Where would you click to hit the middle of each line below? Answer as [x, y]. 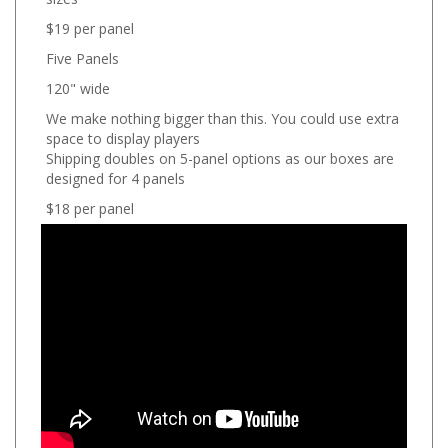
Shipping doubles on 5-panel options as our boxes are [220, 150]
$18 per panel [90, 200]
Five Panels [82, 50]
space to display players [123, 130]
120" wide [78, 80]
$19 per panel [90, 20]
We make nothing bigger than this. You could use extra [222, 110]
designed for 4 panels [115, 170]
